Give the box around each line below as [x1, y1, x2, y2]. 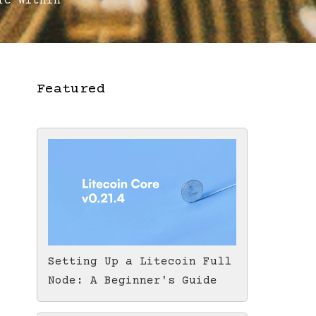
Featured [37, 81, 105, 98]
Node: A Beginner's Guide [48, 274, 217, 287]
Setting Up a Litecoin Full [48, 255, 231, 268]
